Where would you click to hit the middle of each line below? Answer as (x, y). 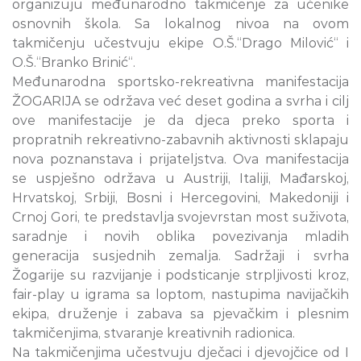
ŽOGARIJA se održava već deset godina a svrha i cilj (180, 102)
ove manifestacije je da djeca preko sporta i (180, 121)
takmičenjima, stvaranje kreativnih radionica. (154, 334)
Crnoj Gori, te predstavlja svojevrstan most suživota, (180, 218)
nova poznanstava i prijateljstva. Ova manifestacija (180, 160)
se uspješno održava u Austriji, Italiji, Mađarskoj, (180, 179)
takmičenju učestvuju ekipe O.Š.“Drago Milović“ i (180, 44)
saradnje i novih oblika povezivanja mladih (180, 237)
